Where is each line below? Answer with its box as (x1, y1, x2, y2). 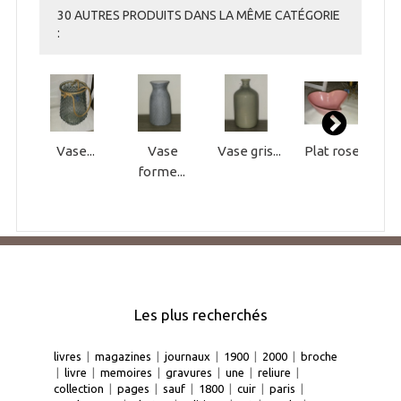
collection (54, 382, 104, 396)
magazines (95, 350, 151, 363)
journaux (165, 350, 210, 363)
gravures (166, 366, 212, 380)
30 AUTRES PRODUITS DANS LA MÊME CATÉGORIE (56, 8, 340, 23)
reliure (258, 366, 291, 380)
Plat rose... (304, 143, 369, 159)
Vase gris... (218, 143, 282, 159)
